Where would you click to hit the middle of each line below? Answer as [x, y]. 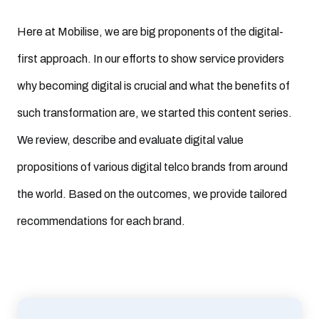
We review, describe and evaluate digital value [130, 140]
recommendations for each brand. [101, 221]
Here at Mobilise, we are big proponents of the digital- [150, 32]
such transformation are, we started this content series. [155, 113]
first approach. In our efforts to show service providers [151, 59]
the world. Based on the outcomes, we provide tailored [152, 194]
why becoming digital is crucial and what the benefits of [153, 86]
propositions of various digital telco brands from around [152, 167]
